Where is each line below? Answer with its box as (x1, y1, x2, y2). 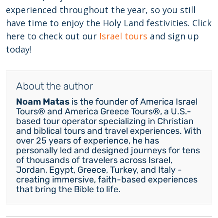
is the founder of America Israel (70, 96, 198, 107)
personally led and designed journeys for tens (16, 145, 200, 156)
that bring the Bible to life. (16, 183, 121, 195)
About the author (16, 80, 93, 92)
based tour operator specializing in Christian (16, 115, 194, 127)
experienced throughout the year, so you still (6, 3, 196, 16)
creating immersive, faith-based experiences (16, 174, 198, 185)
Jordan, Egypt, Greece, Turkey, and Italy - (16, 164, 182, 175)
